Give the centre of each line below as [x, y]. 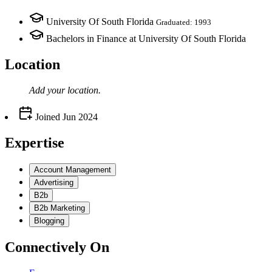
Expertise [35, 142]
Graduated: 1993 [184, 22]
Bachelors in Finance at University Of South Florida [146, 39]
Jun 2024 [80, 117]
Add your [48, 90]
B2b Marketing [59, 208]
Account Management [73, 169]
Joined [46, 117]
